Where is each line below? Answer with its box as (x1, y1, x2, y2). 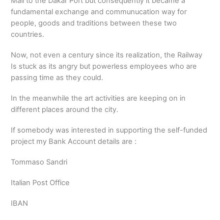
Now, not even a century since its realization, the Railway (11, 51, 203, 60)
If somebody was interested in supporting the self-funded (11, 126, 208, 135)
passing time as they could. (11, 73, 104, 82)
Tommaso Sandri (11, 158, 68, 167)
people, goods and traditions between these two (11, 19, 177, 28)
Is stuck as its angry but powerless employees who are (11, 62, 197, 71)
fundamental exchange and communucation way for (11, 7, 187, 17)
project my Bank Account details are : (11, 137, 137, 146)
